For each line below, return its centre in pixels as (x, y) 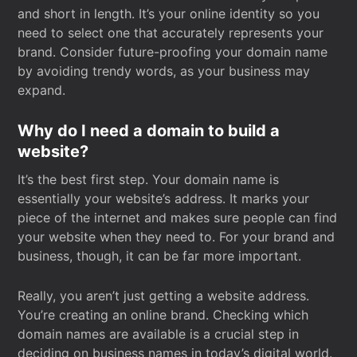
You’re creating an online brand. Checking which (163, 315)
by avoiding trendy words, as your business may (164, 71)
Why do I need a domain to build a (149, 131)
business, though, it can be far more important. (160, 256)
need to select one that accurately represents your (171, 33)
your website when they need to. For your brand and (177, 237)
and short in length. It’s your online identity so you (169, 14)
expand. (42, 90)
